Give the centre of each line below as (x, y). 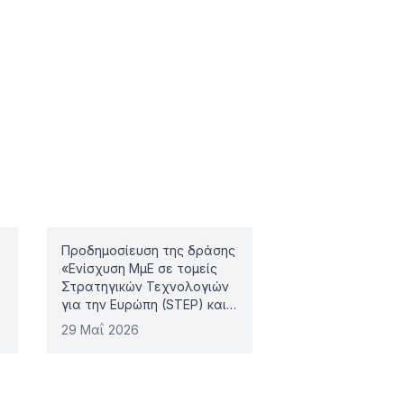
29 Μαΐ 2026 (100, 330)
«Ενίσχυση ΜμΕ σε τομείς (139, 268)
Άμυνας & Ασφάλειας (127, 322)
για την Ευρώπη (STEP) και (144, 304)
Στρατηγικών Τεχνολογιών (145, 286)
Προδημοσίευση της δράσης (148, 250)
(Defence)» (96, 340)
